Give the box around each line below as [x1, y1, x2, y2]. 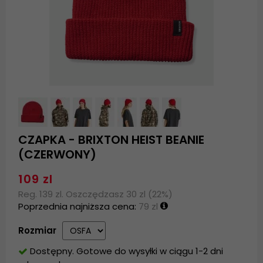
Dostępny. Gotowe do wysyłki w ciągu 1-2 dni [30, 245, 224, 258]
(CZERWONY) [18, 146, 97, 163]
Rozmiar [18, 224, 57, 237]
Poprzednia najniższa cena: [18, 200, 139, 213]
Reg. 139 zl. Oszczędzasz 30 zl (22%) [18, 188, 173, 201]
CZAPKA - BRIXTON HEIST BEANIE [18, 131, 205, 149]
